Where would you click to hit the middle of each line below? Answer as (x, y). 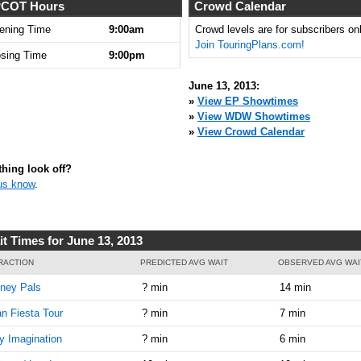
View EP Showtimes (248, 101)
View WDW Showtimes (254, 116)
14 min (295, 287)
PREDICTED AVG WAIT (184, 262)
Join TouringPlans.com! (249, 45)
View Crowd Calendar (251, 132)
